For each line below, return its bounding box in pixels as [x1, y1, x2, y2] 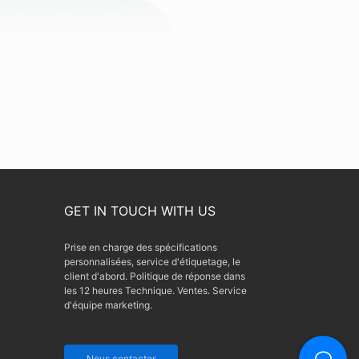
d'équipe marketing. [64, 299, 153, 312]
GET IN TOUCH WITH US [64, 203, 216, 220]
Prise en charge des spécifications [64, 241, 218, 254]
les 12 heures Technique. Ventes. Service [64, 284, 248, 297]
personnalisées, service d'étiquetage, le [64, 256, 241, 268]
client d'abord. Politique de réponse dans [64, 270, 246, 283]
